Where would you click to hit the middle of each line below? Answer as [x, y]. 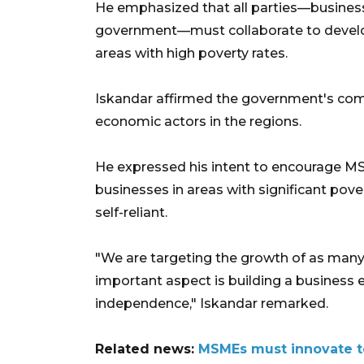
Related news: [147, 349]
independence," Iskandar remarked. [212, 303]
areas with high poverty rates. [191, 53]
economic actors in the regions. [198, 121]
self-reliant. [131, 212]
